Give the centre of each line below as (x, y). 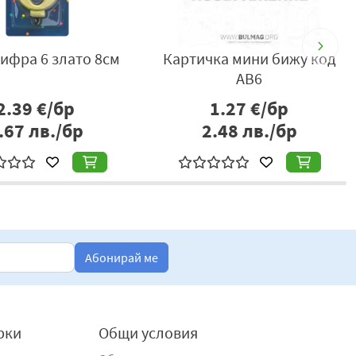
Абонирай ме (122, 258)
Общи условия (148, 333)
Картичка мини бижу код (249, 59)
